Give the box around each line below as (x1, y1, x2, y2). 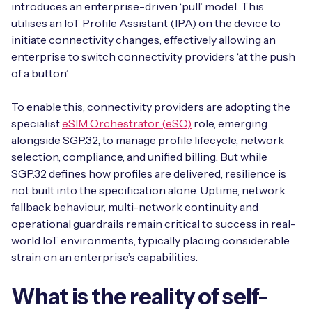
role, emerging (192, 116, 267, 130)
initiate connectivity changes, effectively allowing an (11, 33, 276, 47)
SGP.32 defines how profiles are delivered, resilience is (11, 166, 286, 180)
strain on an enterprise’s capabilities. (11, 250, 200, 264)
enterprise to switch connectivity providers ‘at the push (11, 49, 295, 63)
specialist (11, 116, 62, 130)
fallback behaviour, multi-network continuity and (11, 200, 258, 214)
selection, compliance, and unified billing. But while (11, 150, 267, 164)
